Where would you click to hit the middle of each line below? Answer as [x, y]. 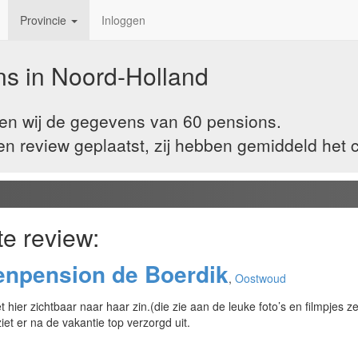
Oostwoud [261, 278]
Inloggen [123, 20]
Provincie [45, 20]
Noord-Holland [130, 76]
